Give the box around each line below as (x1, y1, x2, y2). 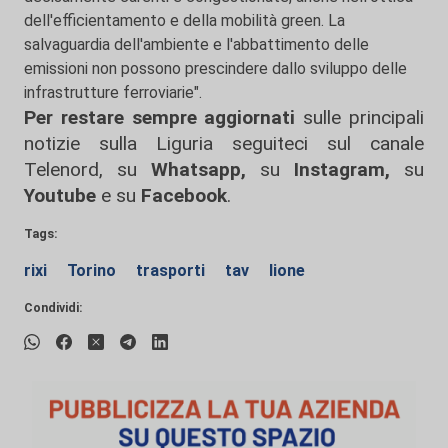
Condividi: (24, 300, 83, 315)
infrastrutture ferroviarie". (24, 83, 202, 102)
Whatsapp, (151, 158, 246, 181)
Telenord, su (24, 158, 137, 181)
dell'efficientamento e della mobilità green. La (24, 11, 345, 30)
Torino (67, 261, 120, 280)
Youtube (24, 184, 96, 207)
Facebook (141, 184, 227, 207)
